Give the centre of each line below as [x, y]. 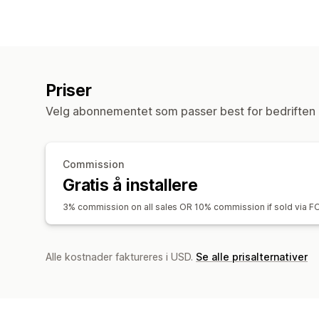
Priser [69, 90]
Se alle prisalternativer [252, 256]
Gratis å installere [130, 185]
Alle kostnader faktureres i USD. [121, 256]
